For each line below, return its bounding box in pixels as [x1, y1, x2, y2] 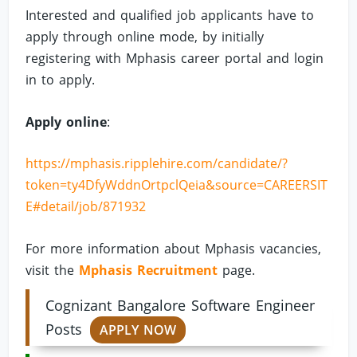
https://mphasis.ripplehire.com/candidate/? [25, 155, 288, 173]
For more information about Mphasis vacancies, [25, 239, 322, 257]
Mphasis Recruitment [79, 261, 218, 279]
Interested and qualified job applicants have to [25, 6, 315, 24]
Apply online [25, 112, 108, 131]
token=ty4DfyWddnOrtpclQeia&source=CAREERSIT [25, 176, 328, 194]
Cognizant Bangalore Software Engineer [45, 295, 316, 315]
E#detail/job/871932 [25, 198, 147, 216]
